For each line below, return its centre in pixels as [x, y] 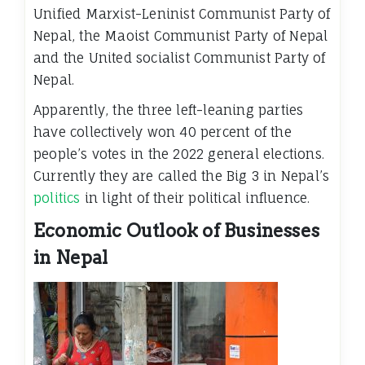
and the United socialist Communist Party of [180, 57]
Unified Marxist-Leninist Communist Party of [182, 13]
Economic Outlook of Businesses [177, 230]
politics [57, 198]
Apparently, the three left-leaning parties [169, 110]
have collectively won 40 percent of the [163, 132]
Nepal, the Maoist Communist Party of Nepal [181, 35]
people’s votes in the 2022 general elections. [179, 154]
